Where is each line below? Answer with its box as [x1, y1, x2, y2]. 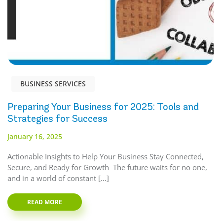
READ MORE [27, 198, 62, 207]
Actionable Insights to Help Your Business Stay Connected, [7, 151, 204, 162]
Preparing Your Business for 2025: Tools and [7, 101, 199, 113]
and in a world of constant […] [7, 173, 109, 184]
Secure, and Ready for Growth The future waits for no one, [7, 162, 207, 173]
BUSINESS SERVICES [20, 79, 86, 89]
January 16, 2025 [7, 132, 62, 142]
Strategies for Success [7, 112, 108, 125]
